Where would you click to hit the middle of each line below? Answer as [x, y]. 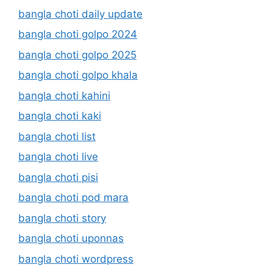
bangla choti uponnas [71, 239]
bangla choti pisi [58, 177]
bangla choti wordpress [76, 259]
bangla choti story [62, 218]
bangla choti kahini [64, 95]
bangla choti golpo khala [78, 75]
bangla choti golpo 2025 [77, 55]
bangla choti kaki [60, 116]
